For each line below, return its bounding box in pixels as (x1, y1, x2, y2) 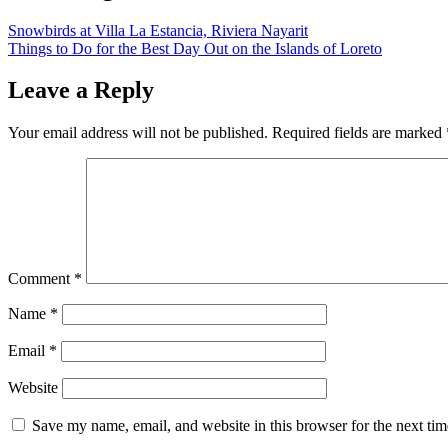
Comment (8, 270, 74, 288)
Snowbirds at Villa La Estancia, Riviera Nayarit (8, 21, 308, 39)
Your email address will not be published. (8, 124, 268, 142)
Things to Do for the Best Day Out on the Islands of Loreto (8, 39, 382, 57)
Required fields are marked (272, 124, 446, 142)
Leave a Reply (8, 77, 154, 104)
